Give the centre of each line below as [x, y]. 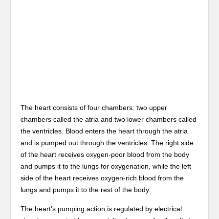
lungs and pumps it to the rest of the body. [86, 190]
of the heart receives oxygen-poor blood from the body [105, 154]
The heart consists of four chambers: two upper [94, 108]
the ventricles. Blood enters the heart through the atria [104, 131]
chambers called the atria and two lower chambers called [109, 119]
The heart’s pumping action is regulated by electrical [101, 209]
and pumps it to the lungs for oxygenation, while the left [106, 166]
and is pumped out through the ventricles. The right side [107, 143]
